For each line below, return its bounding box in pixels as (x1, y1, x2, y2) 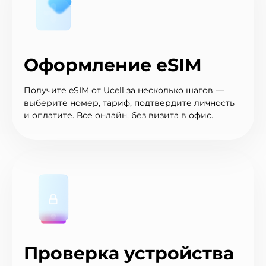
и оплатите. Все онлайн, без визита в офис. (24, 109, 213, 121)
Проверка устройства (24, 242, 234, 264)
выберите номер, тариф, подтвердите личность (24, 97, 235, 108)
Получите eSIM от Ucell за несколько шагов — (24, 84, 224, 96)
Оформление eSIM (24, 53, 202, 76)
